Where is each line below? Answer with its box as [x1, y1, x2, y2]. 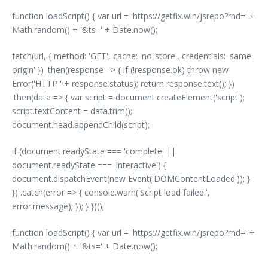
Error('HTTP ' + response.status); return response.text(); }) [12, 77, 234, 89]
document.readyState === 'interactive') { [12, 159, 166, 170]
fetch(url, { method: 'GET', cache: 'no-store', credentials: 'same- [12, 50, 254, 62]
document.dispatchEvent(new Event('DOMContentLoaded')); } [12, 172, 250, 184]
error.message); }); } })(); [12, 200, 104, 212]
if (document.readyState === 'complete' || [12, 145, 176, 157]
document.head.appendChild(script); [12, 118, 150, 130]
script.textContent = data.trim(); [12, 105, 132, 117]
